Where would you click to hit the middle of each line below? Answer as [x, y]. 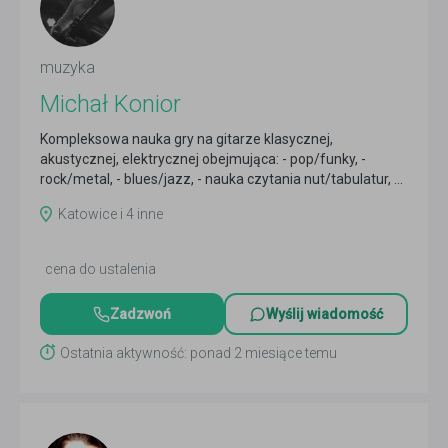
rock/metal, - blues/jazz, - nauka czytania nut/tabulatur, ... [221, 179]
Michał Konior [110, 104]
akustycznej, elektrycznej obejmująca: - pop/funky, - [203, 159]
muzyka [67, 67]
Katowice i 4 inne [110, 214]
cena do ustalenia [100, 269]
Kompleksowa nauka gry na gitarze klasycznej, [186, 139]
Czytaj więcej [81, 199]
